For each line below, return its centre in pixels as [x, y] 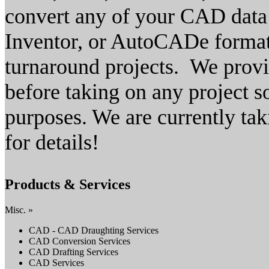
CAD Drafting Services [74, 252]
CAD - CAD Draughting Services [94, 230]
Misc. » [19, 210]
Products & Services [68, 184]
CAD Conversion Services [80, 241]
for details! [52, 143]
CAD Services [56, 262]
